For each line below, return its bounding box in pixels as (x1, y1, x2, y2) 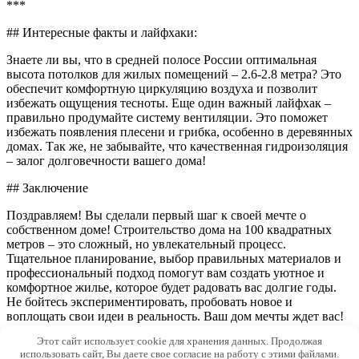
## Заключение (6, 180, 88, 195)
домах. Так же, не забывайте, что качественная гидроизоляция (6, 139, 348, 153)
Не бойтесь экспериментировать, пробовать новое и (6, 294, 292, 309)
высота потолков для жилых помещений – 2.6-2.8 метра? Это (6, 67, 341, 81)
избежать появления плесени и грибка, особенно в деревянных (6, 124, 353, 139)
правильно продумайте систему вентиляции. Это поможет (6, 110, 328, 124)
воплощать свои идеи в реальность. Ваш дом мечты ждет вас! (6, 309, 344, 323)
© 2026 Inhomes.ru (6, 336, 105, 350)
